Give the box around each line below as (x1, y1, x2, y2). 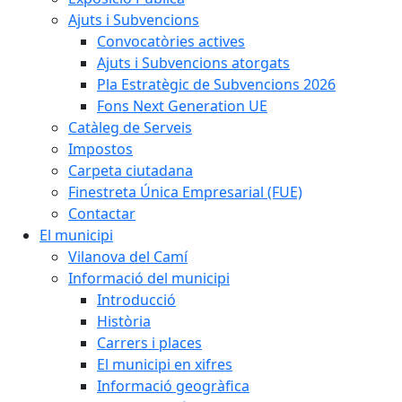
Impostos (68, 139, 133, 159)
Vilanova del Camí (68, 247, 188, 267)
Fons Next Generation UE (97, 96, 267, 116)
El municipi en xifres (97, 354, 232, 374)
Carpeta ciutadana (68, 161, 193, 180)
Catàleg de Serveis (68, 118, 192, 137)
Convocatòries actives (97, 31, 245, 51)
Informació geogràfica (97, 376, 249, 396)
